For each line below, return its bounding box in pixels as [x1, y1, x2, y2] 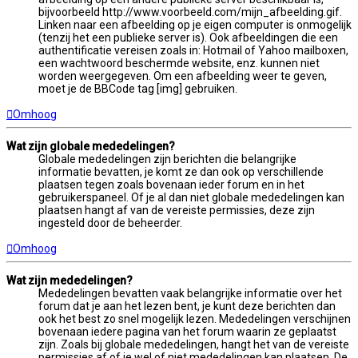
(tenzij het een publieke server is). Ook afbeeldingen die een [38, 30, 338, 44]
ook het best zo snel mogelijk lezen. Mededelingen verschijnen [38, 312, 351, 325]
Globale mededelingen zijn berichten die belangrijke [38, 152, 296, 165]
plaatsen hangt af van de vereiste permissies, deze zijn [38, 203, 315, 217]
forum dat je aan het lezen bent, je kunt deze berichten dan [38, 299, 336, 312]
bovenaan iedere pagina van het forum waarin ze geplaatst [38, 324, 336, 338]
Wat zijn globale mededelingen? [6, 139, 175, 153]
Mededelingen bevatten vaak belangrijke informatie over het [38, 286, 342, 300]
